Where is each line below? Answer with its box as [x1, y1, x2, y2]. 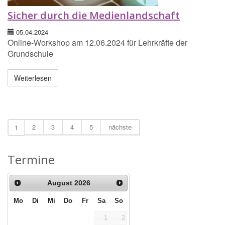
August [47, 179, 72, 187]
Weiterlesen [14, 73, 52, 83]
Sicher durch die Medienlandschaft [8, 9, 180, 23]
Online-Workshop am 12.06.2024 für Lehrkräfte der [8, 37, 187, 49]
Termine [8, 151, 55, 168]
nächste [108, 122, 132, 132]
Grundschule [8, 48, 53, 60]
